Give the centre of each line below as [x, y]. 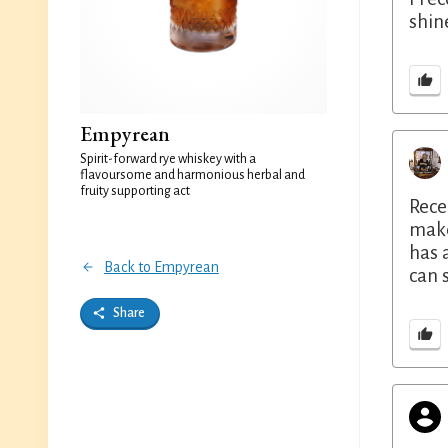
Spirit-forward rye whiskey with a [168, 159]
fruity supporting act [135, 191]
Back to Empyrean [161, 267]
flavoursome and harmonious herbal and [192, 175]
